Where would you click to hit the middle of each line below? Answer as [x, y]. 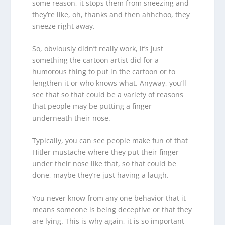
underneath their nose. [72, 118]
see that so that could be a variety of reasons [107, 94]
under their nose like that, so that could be [104, 164]
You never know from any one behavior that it [109, 198]
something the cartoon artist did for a [95, 60]
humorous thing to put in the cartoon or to [103, 71]
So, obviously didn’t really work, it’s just [97, 48]
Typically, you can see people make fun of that [110, 141]
